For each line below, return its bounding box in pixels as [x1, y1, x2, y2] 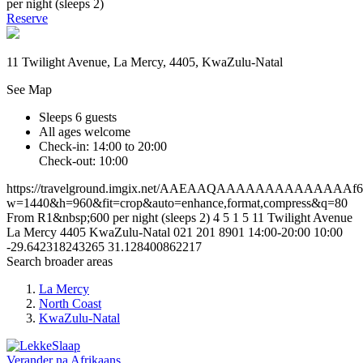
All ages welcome [39, 124, 130, 139]
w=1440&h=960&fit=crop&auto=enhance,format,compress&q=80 [6, 195, 348, 210]
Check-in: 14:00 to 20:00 [39, 139, 167, 153]
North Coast [39, 296, 101, 310]
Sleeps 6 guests [39, 109, 117, 124]
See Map [6, 82, 52, 96]
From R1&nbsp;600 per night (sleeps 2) [6, 210, 213, 224]
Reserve [6, 11, 48, 25]
